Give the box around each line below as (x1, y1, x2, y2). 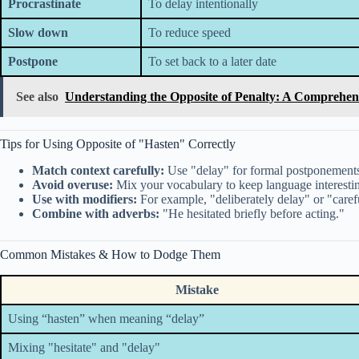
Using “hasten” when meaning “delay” (8, 312, 204, 326)
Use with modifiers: (32, 192, 137, 207)
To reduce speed (148, 26, 231, 40)
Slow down (8, 26, 68, 40)
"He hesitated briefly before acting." (159, 207, 345, 221)
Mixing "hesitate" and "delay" (8, 341, 160, 355)
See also (16, 90, 58, 104)
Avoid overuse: (32, 178, 113, 192)
